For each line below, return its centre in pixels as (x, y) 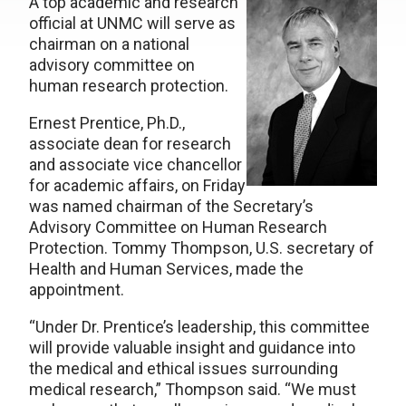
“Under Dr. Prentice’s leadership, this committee (199, 327)
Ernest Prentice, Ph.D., (107, 123)
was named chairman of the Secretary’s (171, 206)
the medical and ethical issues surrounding (184, 368)
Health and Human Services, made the (166, 269)
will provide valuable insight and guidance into (192, 348)
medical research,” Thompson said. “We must (193, 389)
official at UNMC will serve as (132, 23)
